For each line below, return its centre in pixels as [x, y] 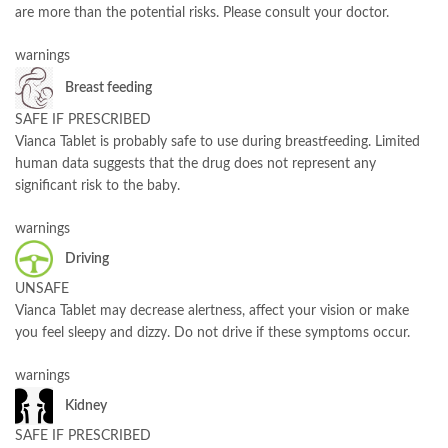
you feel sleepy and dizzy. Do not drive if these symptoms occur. [212, 333]
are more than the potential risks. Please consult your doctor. [202, 13]
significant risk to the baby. [97, 186]
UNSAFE [42, 289]
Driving [87, 258]
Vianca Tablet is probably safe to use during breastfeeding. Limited [217, 142]
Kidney [86, 405]
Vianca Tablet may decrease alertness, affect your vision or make [212, 311]
